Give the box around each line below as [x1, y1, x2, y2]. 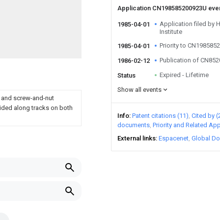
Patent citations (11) [132, 112, 189, 119]
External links [117, 135, 156, 142]
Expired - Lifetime [160, 71, 209, 79]
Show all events [117, 86, 162, 93]
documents [117, 121, 150, 129]
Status [117, 72, 136, 79]
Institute [160, 28, 182, 35]
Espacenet [159, 135, 189, 142]
